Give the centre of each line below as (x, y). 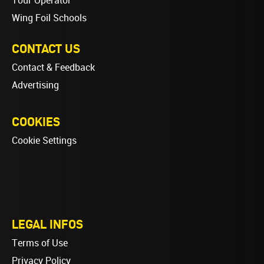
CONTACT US (46, 49)
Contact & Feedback (53, 68)
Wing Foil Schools (49, 18)
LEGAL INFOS (47, 224)
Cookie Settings (44, 141)
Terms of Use (40, 243)
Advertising (35, 85)
